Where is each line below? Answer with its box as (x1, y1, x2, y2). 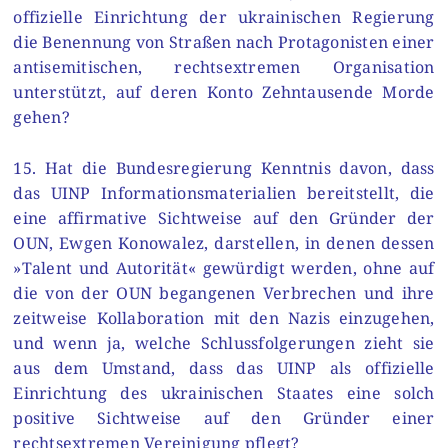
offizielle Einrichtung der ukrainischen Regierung (13, 6, 435, 29)
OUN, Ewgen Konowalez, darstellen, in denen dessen (13, 232, 435, 255)
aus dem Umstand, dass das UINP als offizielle (13, 357, 435, 380)
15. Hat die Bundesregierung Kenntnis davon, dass (13, 157, 435, 180)
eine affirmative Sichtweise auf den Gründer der (13, 207, 435, 230)
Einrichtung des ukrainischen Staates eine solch (13, 382, 435, 405)
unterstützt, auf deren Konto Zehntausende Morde (13, 81, 435, 104)
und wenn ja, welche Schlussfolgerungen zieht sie (13, 332, 435, 355)
